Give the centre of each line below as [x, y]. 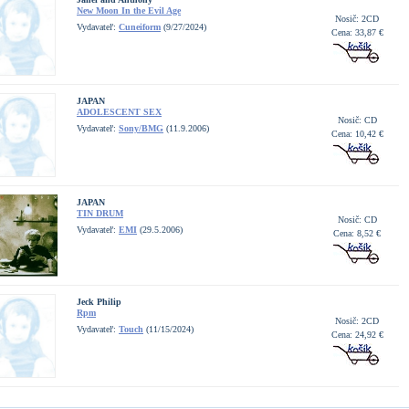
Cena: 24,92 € [357, 335]
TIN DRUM [100, 213]
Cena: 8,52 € [357, 233]
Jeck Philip [99, 302]
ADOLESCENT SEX [119, 112]
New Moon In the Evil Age [129, 10]
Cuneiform [140, 27]
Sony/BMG [141, 128]
